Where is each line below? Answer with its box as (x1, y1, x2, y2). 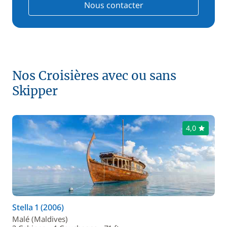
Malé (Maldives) (12, 214, 68, 224)
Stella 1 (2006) (12, 202, 64, 213)
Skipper (12, 83, 58, 99)
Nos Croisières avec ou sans (12, 68, 176, 84)
